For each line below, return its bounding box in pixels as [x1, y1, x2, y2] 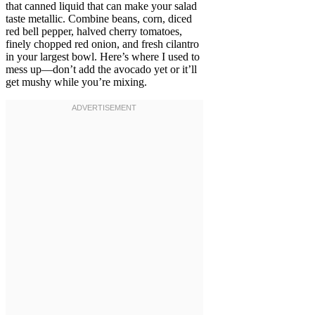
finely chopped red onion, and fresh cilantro [6, 38, 199, 51]
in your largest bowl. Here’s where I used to [6, 51, 200, 63]
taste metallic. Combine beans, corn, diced [6, 13, 192, 25]
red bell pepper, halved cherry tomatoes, [6, 25, 182, 38]
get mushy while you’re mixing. [6, 76, 147, 89]
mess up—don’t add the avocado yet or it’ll [6, 63, 197, 76]
